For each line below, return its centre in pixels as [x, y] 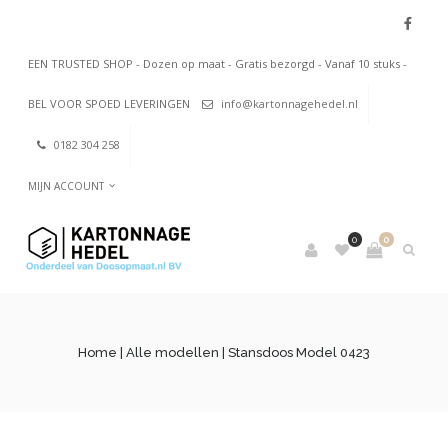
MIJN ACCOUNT [66, 186]
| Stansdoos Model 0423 [294, 353]
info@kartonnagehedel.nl [289, 103]
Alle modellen [172, 353]
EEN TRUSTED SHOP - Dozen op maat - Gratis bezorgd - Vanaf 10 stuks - [217, 63]
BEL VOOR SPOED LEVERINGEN [110, 103]
